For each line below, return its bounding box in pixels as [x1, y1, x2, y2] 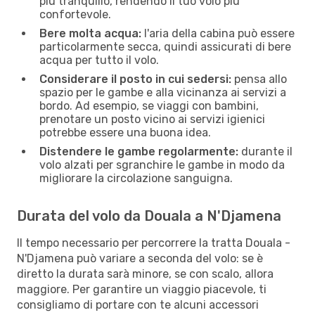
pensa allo [231, 72, 287, 86]
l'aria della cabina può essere [141, 26, 295, 40]
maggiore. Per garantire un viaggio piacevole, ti [17, 282, 266, 296]
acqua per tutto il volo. [39, 53, 159, 67]
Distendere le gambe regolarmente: [39, 144, 238, 158]
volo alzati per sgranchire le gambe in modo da [39, 157, 285, 172]
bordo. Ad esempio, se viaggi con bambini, [39, 98, 259, 112]
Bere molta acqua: [39, 26, 141, 40]
